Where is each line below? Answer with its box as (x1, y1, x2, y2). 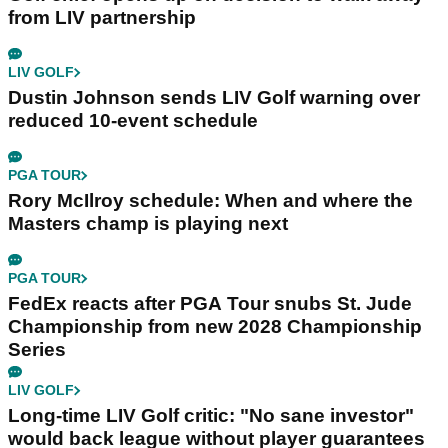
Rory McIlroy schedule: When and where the (8, 190, 413, 212)
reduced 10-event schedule (8, 110, 258, 132)
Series (8, 339, 66, 361)
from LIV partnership (8, 7, 196, 29)
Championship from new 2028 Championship (8, 316, 422, 338)
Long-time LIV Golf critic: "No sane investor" (8, 405, 414, 427)
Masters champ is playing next (8, 213, 288, 235)
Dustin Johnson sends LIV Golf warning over (8, 87, 420, 109)
